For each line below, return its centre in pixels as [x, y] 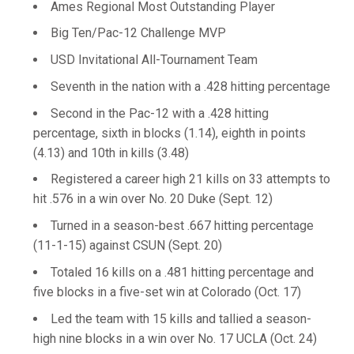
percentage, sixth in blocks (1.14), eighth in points [169, 133]
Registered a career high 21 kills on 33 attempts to [190, 179]
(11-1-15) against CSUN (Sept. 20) [128, 245]
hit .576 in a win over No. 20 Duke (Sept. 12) [153, 199]
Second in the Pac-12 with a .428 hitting [160, 113]
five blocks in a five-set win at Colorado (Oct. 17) [167, 292]
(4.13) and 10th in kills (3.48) [111, 153]
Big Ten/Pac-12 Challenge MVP [138, 33]
